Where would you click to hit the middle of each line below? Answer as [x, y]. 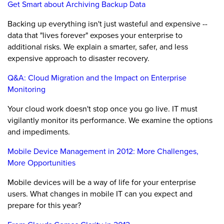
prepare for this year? [44, 205]
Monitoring [26, 89]
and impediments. [39, 132]
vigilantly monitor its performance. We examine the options [110, 120]
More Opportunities [41, 163]
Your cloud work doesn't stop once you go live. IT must [102, 109]
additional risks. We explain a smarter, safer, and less [98, 47]
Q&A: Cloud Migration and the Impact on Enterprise [97, 78]
